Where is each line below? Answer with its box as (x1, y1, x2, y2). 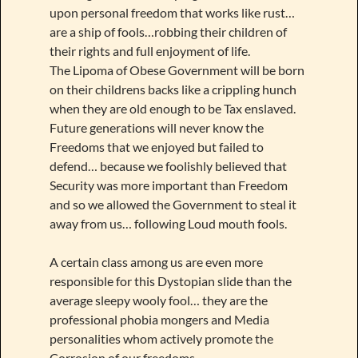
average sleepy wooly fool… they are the (49, 292, 268, 308)
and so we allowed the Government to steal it (49, 196, 296, 212)
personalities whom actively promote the (49, 330, 273, 346)
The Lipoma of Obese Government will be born (49, 62, 304, 78)
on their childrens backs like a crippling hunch (49, 81, 296, 97)
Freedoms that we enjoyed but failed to (49, 138, 264, 154)
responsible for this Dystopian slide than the (49, 272, 292, 288)
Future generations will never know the (49, 119, 264, 135)
